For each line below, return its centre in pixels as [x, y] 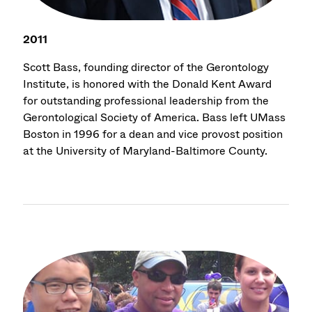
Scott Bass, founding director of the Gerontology [146, 68]
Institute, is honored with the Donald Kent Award [148, 84]
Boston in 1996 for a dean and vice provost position [153, 134]
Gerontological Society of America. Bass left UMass [155, 118]
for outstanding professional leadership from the [146, 101]
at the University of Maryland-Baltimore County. [146, 151]
